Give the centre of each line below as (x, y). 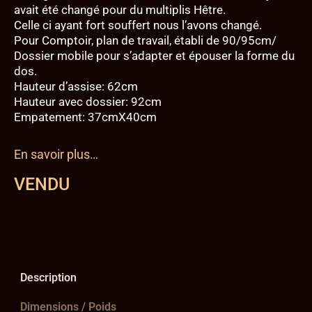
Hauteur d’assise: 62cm (76, 87)
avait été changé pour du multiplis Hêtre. (120, 10)
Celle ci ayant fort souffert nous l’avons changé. (138, 25)
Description (49, 277)
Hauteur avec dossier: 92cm (88, 102)
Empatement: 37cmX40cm (85, 117)
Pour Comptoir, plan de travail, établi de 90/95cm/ (145, 41)
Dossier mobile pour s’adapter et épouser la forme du (154, 56)
